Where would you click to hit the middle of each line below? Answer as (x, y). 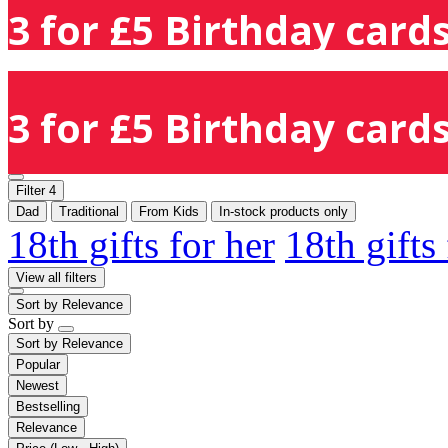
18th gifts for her (141, 244)
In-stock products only (283, 211)
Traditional (89, 211)
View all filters (56, 277)
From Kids (169, 211)
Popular (38, 364)
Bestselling (48, 406)
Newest (37, 385)
